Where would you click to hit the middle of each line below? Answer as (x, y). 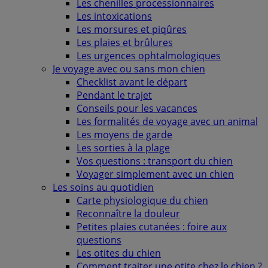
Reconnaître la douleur (128, 214)
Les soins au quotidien (103, 187)
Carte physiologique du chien (142, 200)
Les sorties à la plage (123, 148)
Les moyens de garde (124, 135)
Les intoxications (114, 16)
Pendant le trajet (114, 95)
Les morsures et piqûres (132, 29)
